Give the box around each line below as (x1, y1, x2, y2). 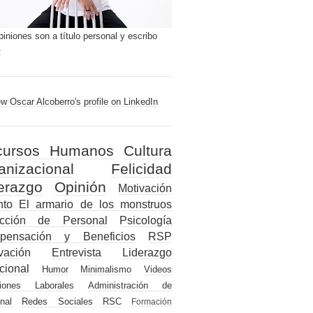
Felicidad (111, 161, 172, 177)
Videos (144, 264, 173, 275)
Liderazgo (122, 247, 172, 259)
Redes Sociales (22, 296, 93, 307)
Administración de (88, 280, 172, 291)
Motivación (118, 182, 172, 195)
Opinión (54, 179, 106, 196)
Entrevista (52, 247, 101, 259)
